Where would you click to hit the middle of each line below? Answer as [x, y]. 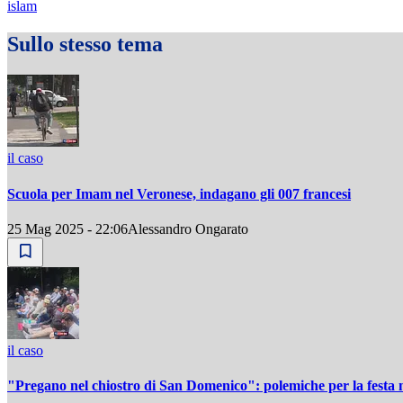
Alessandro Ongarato [188, 228]
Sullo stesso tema [85, 45]
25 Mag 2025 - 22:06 [67, 228]
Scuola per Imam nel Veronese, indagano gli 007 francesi [179, 193]
